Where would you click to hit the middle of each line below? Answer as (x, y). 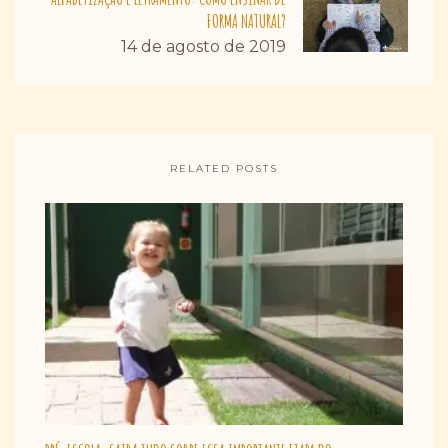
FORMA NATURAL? (246, 20)
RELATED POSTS (224, 168)
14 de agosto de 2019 (203, 46)
